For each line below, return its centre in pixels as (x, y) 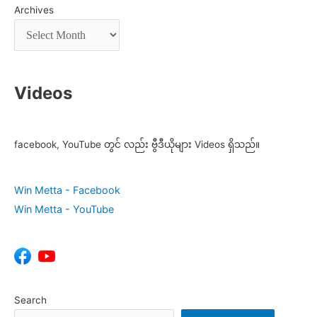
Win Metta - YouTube (64, 209)
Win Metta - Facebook (67, 190)
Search (30, 300)
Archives (34, 10)
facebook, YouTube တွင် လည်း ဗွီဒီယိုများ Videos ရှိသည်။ (137, 144)
